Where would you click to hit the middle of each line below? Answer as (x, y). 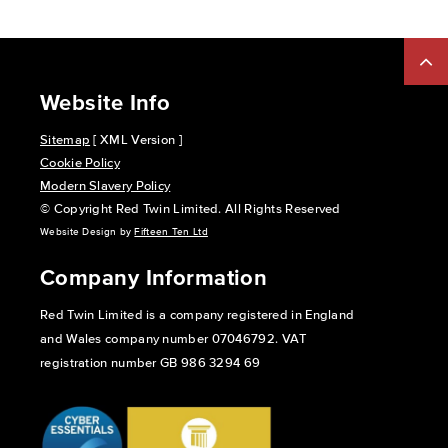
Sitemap (65, 139)
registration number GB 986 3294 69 (150, 362)
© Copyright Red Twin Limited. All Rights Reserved (190, 208)
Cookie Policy (80, 162)
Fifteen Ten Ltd (171, 231)
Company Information (154, 276)
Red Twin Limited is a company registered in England (197, 314)
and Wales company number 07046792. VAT (173, 338)
